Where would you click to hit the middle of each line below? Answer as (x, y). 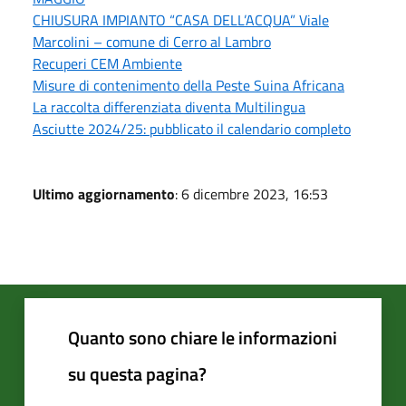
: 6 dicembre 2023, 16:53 (251, 193)
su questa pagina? (137, 373)
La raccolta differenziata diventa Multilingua (169, 106)
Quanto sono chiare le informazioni (203, 337)
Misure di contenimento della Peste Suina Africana (188, 85)
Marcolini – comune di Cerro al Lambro (152, 41)
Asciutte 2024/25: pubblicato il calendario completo (192, 128)
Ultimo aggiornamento (104, 193)
